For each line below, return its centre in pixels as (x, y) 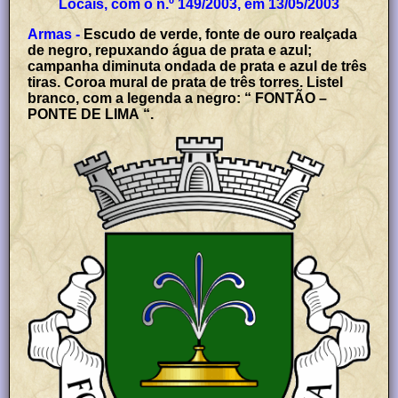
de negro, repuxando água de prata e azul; (170, 50)
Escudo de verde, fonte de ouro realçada (221, 34)
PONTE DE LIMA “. (91, 114)
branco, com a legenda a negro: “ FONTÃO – (178, 98)
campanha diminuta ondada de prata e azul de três (198, 66)
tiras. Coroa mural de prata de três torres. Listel (186, 82)
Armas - (54, 34)
